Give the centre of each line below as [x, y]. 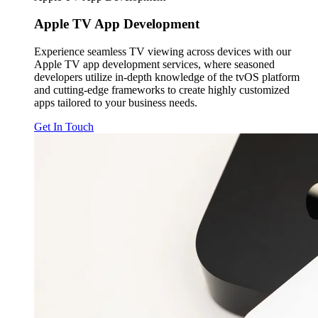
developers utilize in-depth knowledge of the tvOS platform [167, 77]
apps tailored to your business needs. [117, 103]
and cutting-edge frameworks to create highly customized [162, 90]
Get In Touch [64, 127]
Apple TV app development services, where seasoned [154, 65]
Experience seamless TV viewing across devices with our [163, 52]
